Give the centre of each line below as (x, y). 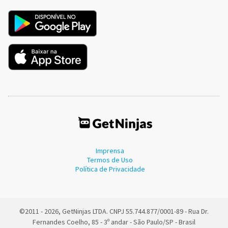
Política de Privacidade (110, 169)
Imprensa (110, 151)
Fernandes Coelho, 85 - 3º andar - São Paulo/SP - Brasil (114, 222)
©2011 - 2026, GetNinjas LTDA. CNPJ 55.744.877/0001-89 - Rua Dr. (114, 211)
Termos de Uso (110, 160)
